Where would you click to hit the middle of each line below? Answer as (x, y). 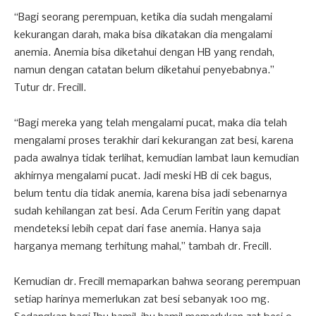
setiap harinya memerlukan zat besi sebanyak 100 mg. (142, 299)
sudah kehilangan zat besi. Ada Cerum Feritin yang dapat (147, 211)
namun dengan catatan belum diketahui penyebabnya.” (144, 70)
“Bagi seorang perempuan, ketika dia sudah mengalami (143, 17)
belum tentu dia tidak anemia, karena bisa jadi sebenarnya (151, 194)
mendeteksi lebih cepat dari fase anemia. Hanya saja (138, 229)
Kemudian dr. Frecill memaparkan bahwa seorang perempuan (157, 282)
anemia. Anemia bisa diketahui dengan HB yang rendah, (144, 53)
